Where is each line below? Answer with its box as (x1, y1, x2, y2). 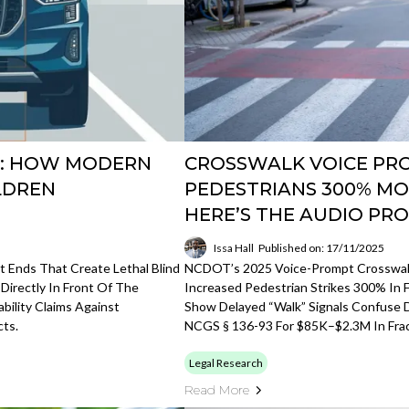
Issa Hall (214, 240, 255, 255)
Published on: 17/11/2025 (258, 240, 385, 255)
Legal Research (189, 356, 264, 370)
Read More (184, 382, 250, 398)
